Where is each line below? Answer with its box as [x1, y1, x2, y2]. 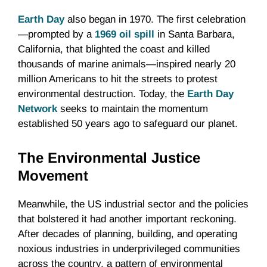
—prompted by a [18, 29, 95, 41]
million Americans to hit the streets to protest [18, 73, 218, 85]
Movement [18, 167, 88, 184]
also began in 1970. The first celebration [64, 14, 246, 26]
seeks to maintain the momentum [57, 103, 208, 115]
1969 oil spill [95, 29, 154, 41]
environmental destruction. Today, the [18, 88, 187, 100]
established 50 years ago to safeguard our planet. [18, 118, 238, 130]
